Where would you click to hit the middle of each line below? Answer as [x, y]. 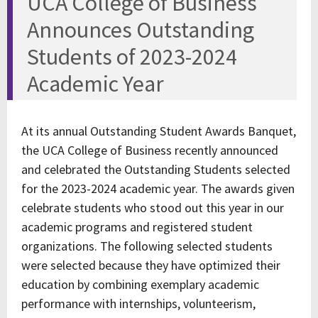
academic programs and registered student [137, 227]
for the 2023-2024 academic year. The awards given [158, 188]
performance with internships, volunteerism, [138, 303]
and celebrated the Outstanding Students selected [156, 169]
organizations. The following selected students [147, 246]
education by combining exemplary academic [140, 284]
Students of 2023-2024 [132, 57]
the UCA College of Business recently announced [150, 150]
